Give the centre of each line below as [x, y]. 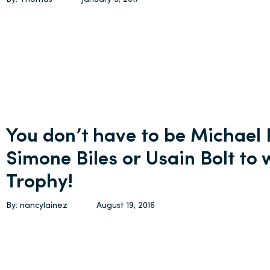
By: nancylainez [37, 206]
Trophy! [40, 183]
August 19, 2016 [126, 206]
